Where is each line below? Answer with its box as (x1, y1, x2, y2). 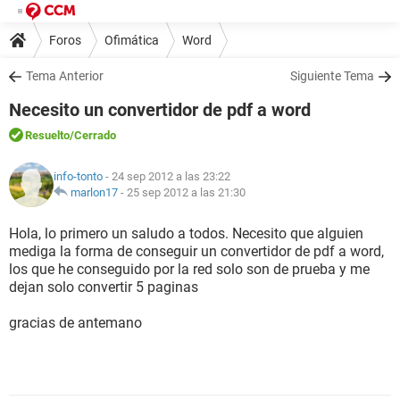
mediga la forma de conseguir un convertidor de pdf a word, (9, 243, 384, 260)
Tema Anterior (26, 69, 104, 83)
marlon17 (71, 186, 118, 199)
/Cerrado (70, 129, 116, 142)
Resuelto (25, 129, 70, 142)
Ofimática (104, 32, 159, 47)
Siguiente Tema (290, 69, 374, 83)
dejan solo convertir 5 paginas (9, 279, 198, 296)
